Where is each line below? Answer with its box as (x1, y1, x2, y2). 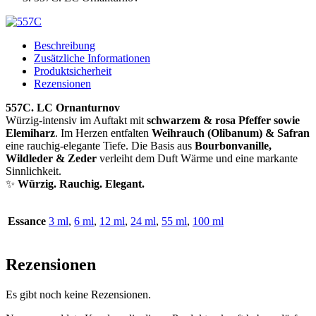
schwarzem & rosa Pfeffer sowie (147, 114, 300, 126)
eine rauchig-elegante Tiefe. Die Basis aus (6, 140, 195, 152)
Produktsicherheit (34, 65, 111, 77)
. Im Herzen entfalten (55, 127, 152, 139)
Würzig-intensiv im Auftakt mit (6, 114, 147, 126)
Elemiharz (6, 127, 55, 139)
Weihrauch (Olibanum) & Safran (152, 127, 310, 139)
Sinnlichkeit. (6, 165, 61, 177)
